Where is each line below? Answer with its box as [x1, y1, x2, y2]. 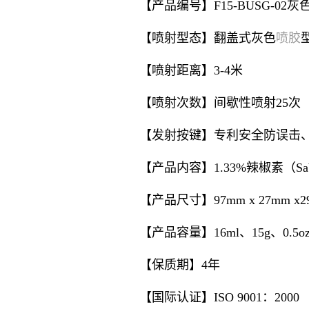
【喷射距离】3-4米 [139, 63, 243, 77]
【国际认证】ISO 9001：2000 [139, 290, 299, 304]
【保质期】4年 [139, 258, 220, 272]
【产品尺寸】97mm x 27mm [139, 193, 294, 207]
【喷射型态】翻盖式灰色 [139, 31, 276, 45]
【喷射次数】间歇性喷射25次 [139, 96, 301, 110]
